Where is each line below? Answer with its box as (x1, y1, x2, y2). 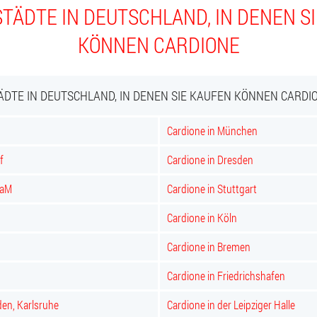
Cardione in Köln (167, 210, 237, 225)
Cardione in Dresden (167, 152, 253, 167)
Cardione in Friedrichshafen (167, 268, 285, 283)
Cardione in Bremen (167, 239, 250, 254)
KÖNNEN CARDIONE (77, 31, 240, 59)
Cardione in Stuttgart (167, 181, 257, 196)
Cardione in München (167, 123, 258, 138)
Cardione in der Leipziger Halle (167, 297, 295, 312)
